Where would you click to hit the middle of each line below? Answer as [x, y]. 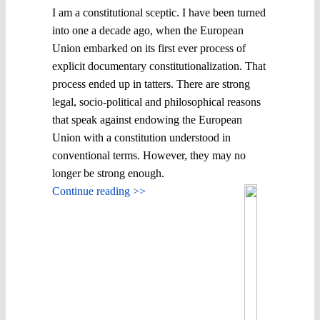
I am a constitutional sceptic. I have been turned [159, 12]
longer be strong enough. [108, 173]
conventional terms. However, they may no [149, 155]
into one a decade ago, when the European [148, 30]
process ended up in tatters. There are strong [151, 84]
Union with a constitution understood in [141, 137]
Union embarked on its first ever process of [149, 48]
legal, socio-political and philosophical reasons [156, 101]
